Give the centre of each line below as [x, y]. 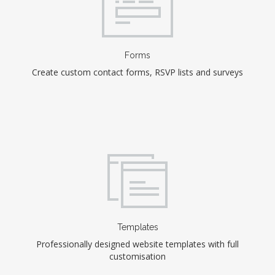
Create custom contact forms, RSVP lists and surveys [137, 72]
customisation [137, 257]
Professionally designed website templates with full [137, 244]
